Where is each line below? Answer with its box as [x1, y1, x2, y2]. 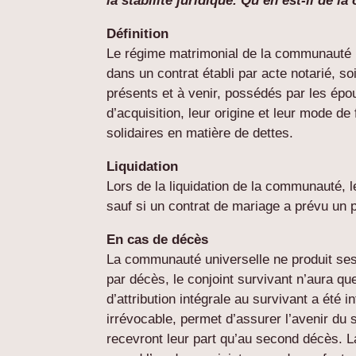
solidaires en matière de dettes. [106, 125, 294, 141]
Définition [106, 25, 169, 41]
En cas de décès [106, 231, 209, 247]
